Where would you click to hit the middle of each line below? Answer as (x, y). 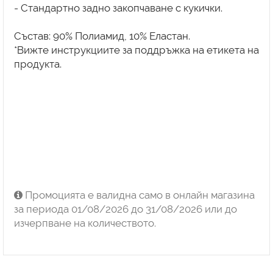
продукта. (37, 64)
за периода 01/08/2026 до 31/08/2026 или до (125, 209)
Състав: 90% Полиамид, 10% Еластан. (102, 36)
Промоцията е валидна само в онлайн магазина (138, 195)
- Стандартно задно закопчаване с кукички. (118, 8)
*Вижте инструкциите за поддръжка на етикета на (136, 50)
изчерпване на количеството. (85, 223)
